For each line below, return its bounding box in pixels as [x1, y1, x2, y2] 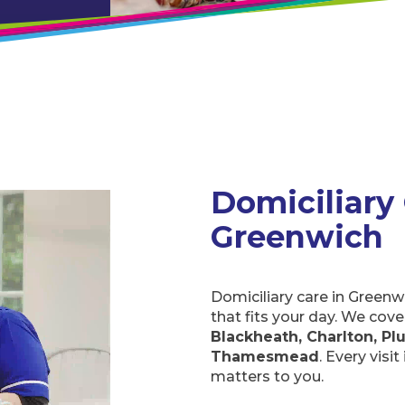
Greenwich [210, 218, 383, 256]
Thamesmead [210, 348, 319, 366]
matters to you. [210, 368, 324, 386]
